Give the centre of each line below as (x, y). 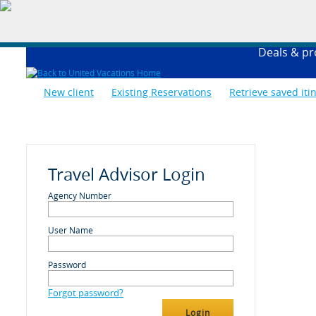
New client (69, 92)
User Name (71, 230)
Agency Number (80, 195)
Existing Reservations (162, 92)
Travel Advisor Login (127, 174)
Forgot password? (86, 293)
